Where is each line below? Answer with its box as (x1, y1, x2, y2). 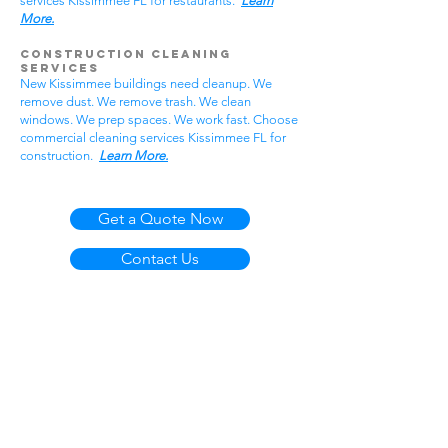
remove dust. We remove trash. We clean (20, 94, 251, 109)
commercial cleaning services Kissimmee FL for (20, 130, 286, 145)
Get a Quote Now (97, 209, 223, 228)
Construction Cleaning (20, 47, 231, 61)
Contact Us (121, 249, 199, 268)
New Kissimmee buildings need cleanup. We (20, 76, 272, 91)
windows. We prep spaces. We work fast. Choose (20, 112, 298, 127)
